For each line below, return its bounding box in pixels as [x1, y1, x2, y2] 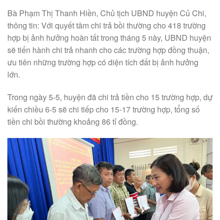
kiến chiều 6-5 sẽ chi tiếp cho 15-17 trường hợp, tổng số [7, 103, 200, 115]
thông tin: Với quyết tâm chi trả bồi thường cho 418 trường [7, 20, 206, 31]
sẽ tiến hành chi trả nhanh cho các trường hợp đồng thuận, [7, 44, 209, 56]
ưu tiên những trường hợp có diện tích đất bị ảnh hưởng [7, 56, 198, 68]
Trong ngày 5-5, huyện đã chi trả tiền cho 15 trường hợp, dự [7, 91, 213, 103]
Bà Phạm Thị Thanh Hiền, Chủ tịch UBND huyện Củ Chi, [7, 7, 206, 19]
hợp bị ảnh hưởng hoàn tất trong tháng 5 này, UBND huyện [7, 32, 211, 44]
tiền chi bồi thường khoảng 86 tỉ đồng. [7, 115, 138, 127]
